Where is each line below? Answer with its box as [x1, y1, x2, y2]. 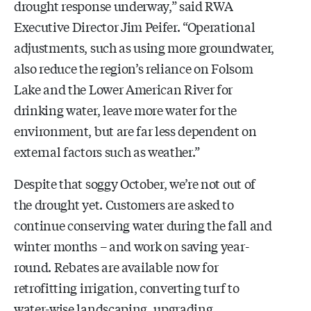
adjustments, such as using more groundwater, [14, 37, 274, 56]
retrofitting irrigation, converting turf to [14, 278, 239, 296]
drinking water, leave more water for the [14, 100, 237, 119]
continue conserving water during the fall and [14, 215, 272, 234]
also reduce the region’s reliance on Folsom [14, 58, 253, 77]
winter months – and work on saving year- [14, 236, 249, 255]
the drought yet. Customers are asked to [14, 194, 234, 213]
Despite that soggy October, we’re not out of [14, 174, 255, 192]
